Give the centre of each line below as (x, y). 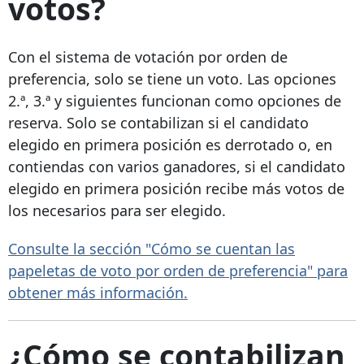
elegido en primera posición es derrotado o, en (170, 144)
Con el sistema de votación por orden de (148, 56)
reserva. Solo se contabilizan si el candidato (158, 122)
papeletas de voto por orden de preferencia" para (178, 270)
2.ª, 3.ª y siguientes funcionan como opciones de (175, 100)
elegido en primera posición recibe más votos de (176, 188)
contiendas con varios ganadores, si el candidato (177, 166)
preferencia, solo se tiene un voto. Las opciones (172, 78)
